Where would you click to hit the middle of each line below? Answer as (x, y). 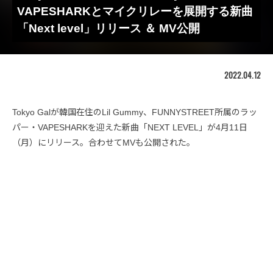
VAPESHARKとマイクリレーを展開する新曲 (135, 11)
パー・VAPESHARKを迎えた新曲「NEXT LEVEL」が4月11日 (130, 127)
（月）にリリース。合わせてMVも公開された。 (104, 142)
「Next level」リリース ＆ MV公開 (108, 28)
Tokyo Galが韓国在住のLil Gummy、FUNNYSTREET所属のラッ (135, 112)
